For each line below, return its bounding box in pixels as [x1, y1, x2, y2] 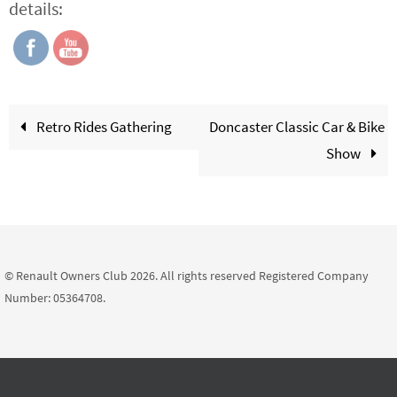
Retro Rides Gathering [34, 117, 173, 137]
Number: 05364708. [4, 290, 105, 307]
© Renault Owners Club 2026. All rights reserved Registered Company [4, 268, 369, 284]
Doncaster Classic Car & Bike [208, 117, 385, 137]
